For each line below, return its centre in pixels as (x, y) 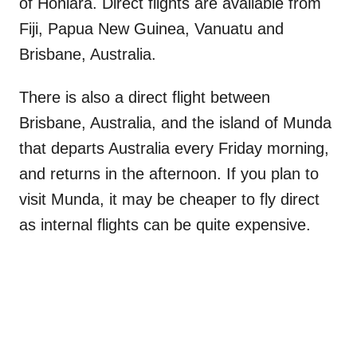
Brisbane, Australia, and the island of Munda (175, 122)
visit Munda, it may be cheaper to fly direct (169, 199)
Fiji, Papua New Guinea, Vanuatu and (151, 28)
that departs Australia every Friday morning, (174, 148)
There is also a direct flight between (145, 97)
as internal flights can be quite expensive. (165, 224)
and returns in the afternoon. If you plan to (169, 173)
